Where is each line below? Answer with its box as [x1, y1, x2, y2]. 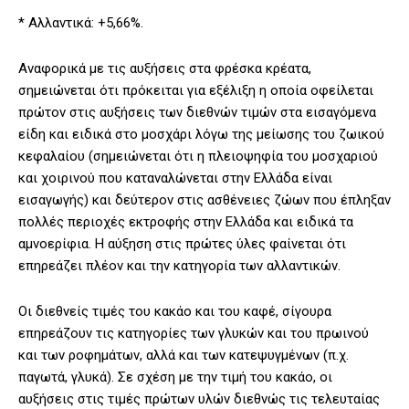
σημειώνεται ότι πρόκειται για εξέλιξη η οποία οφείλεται [18, 82, 373, 100]
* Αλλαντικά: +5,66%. [18, 15, 143, 32]
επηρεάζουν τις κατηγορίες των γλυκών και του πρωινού [18, 325, 369, 342]
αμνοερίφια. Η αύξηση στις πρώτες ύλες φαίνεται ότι [18, 236, 346, 253]
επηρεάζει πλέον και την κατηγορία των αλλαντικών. [18, 257, 341, 275]
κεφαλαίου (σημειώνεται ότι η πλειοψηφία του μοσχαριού [18, 148, 378, 165]
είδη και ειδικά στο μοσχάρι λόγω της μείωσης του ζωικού [18, 126, 384, 143]
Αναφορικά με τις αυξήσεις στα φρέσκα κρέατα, [18, 60, 311, 78]
